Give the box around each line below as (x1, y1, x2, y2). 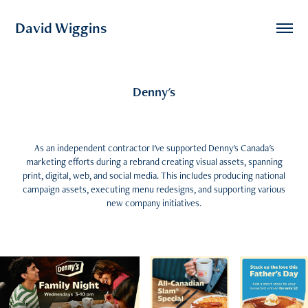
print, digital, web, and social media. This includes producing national (23, 169, 285, 181)
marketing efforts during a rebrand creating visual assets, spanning (25, 155, 283, 168)
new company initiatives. (107, 197, 201, 209)
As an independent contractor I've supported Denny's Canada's (34, 142, 274, 154)
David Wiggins (15, 18, 107, 38)
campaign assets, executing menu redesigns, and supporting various (23, 183, 285, 195)
